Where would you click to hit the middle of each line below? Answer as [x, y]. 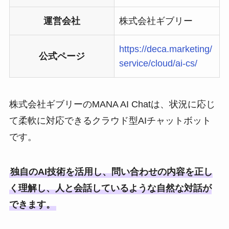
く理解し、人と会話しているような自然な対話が [110, 188]
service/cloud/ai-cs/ [158, 64]
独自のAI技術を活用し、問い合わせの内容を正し [111, 172]
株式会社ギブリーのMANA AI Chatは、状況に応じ [112, 105]
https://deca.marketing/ [165, 49]
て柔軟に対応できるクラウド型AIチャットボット [110, 121]
